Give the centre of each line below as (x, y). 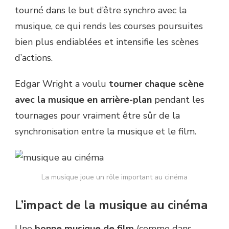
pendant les (178, 100)
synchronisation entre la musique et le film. (106, 132)
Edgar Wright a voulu (62, 84)
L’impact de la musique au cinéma (111, 205)
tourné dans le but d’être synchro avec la (101, 10)
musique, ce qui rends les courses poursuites (109, 26)
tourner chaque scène (156, 84)
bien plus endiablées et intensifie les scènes (107, 42)
